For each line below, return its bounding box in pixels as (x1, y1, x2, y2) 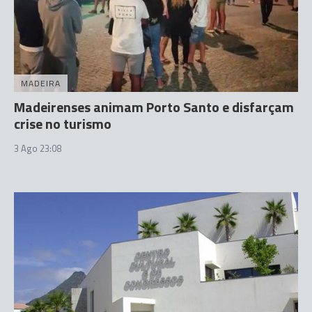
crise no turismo (14, 112, 111, 134)
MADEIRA (21, 76, 61, 90)
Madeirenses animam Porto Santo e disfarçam (14, 95, 294, 118)
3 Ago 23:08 (14, 141, 61, 155)
